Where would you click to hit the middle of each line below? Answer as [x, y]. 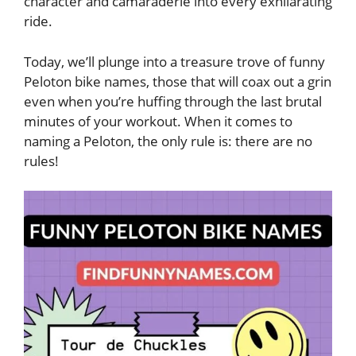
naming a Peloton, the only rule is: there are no [168, 141]
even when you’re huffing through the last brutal [173, 101]
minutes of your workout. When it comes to [158, 121]
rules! [41, 161]
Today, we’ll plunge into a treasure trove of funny [174, 61]
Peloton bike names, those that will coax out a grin [178, 81]
